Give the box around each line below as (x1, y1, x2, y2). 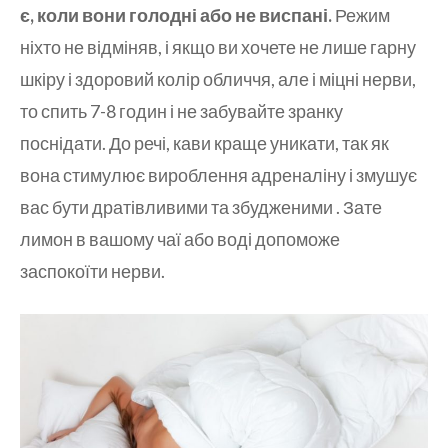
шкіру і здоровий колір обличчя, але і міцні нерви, (20, 68, 416, 91)
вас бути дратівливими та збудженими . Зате (20, 196, 382, 219)
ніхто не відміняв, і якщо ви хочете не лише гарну (20, 36, 416, 59)
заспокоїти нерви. (20, 260, 165, 283)
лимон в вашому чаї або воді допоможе (20, 228, 340, 251)
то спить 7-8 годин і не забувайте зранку (20, 100, 343, 123)
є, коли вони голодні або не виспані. (20, 4, 332, 27)
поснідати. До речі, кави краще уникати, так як (20, 132, 389, 155)
